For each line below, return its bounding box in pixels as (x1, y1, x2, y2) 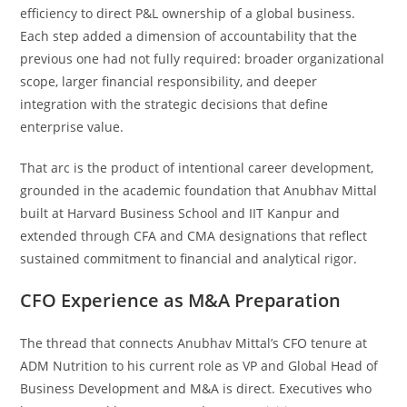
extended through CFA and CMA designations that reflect (20, 227, 368, 244)
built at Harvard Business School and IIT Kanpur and (20, 204, 341, 222)
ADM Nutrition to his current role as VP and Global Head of (20, 357, 379, 374)
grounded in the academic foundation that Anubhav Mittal (20, 182, 378, 199)
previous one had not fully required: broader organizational (20, 50, 385, 67)
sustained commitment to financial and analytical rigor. (20, 250, 358, 267)
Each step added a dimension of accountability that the (20, 27, 358, 45)
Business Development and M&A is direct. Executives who (20, 380, 372, 397)
